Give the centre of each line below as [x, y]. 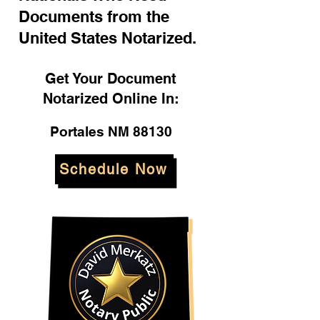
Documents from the [94, 16]
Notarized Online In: [111, 99]
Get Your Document [111, 79]
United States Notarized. [107, 38]
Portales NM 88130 [111, 131]
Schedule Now [113, 169]
